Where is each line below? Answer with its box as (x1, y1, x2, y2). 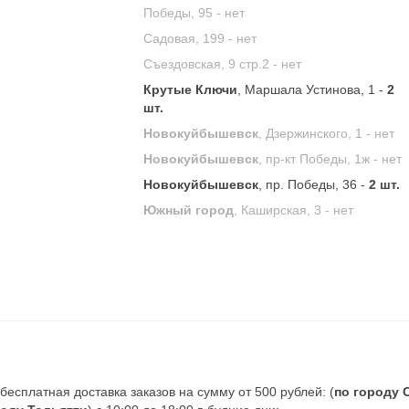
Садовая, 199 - (143, 31, 237, 46)
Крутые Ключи (143, 82, 238, 97)
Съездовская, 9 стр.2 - (143, 57, 282, 71)
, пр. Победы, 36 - (258, 177, 370, 192)
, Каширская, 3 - (234, 203, 334, 217)
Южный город (143, 203, 235, 217)
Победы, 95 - (143, 5, 225, 20)
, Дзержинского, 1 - (258, 126, 375, 141)
